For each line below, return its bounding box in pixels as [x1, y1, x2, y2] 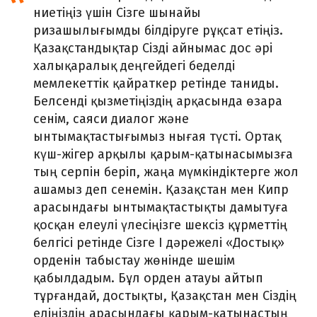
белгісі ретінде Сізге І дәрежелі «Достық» [33, 235, 284, 250]
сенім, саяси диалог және [33, 111, 189, 127]
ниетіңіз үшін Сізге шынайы [33, 5, 201, 21]
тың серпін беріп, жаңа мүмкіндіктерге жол [33, 164, 299, 180]
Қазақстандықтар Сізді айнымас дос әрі [33, 40, 272, 56]
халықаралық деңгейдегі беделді [33, 58, 235, 74]
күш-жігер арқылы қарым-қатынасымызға [33, 146, 293, 162]
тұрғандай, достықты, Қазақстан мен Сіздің [33, 288, 296, 304]
